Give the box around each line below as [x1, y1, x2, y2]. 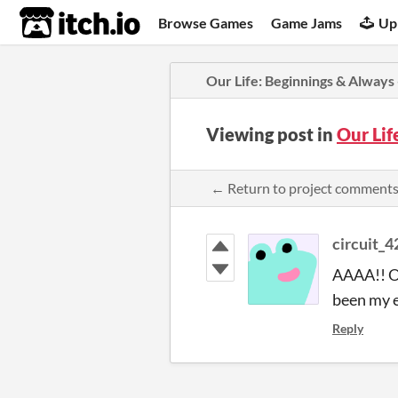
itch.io [19, 5, 97, 41]
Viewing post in [206, 123, 337, 145]
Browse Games [158, 13, 254, 31]
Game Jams [271, 13, 343, 31]
